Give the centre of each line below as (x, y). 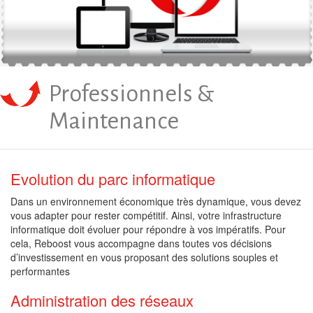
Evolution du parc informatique (113, 179)
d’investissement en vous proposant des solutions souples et (144, 257)
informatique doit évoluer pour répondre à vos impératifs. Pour (148, 230)
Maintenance (114, 121)
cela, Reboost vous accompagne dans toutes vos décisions (141, 243)
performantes (40, 271)
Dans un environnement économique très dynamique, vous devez (156, 202)
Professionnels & (131, 94)
